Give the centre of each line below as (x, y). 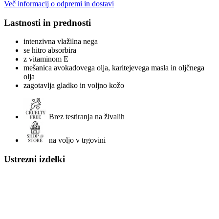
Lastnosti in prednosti (47, 22)
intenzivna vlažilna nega (61, 42)
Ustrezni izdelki (34, 159)
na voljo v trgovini (77, 140)
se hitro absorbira (50, 50)
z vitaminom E (46, 59)
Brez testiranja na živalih (87, 117)
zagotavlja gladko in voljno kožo (74, 86)
